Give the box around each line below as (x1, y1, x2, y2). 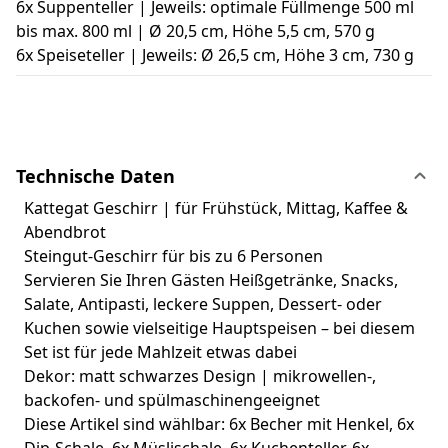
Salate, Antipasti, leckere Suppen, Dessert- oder (24, 292, 382, 315)
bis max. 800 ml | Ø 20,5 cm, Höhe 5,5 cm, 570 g (16, 19, 375, 42)
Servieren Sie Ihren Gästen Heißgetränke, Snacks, (24, 268, 398, 291)
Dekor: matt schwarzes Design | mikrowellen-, (24, 364, 376, 387)
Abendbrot (24, 220, 106, 243)
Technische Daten (16, 163, 175, 188)
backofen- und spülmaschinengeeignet (24, 388, 320, 411)
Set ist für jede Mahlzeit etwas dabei (24, 340, 297, 363)
